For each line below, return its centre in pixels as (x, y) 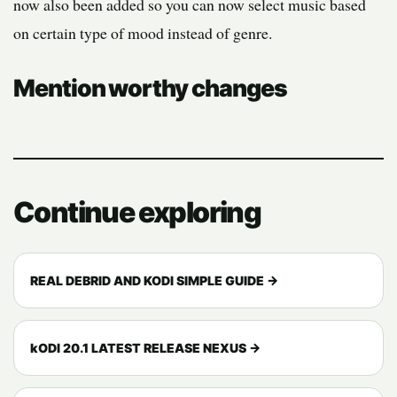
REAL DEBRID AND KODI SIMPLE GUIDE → (154, 281)
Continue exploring (137, 213)
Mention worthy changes (150, 88)
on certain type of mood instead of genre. (143, 33)
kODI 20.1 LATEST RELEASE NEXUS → (145, 348)
